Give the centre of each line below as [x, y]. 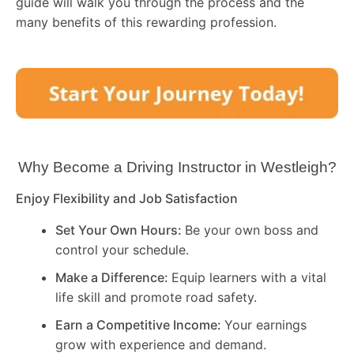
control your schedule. [122, 249]
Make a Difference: [113, 277]
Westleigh [294, 168]
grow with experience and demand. [161, 344]
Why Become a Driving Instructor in [139, 168]
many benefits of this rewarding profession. [146, 23]
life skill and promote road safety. [156, 297]
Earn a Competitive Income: [140, 324]
